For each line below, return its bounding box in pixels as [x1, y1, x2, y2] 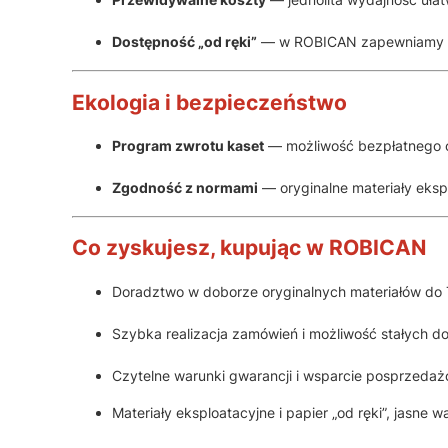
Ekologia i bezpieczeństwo [72, 89, 347, 115]
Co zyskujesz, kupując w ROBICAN [72, 235, 426, 261]
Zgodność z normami [112, 179, 258, 197]
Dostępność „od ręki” [112, 33, 257, 51]
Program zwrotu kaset [112, 137, 264, 155]
